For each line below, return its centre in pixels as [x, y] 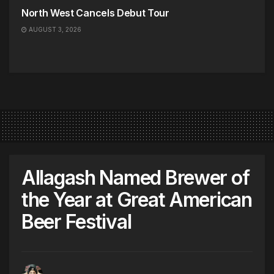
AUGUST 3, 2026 [54, 29]
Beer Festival [76, 222]
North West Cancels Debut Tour [95, 13]
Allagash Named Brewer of [135, 178]
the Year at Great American [137, 200]
